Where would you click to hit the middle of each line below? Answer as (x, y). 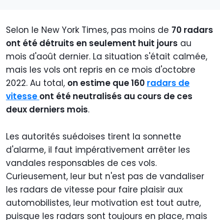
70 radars (192, 30)
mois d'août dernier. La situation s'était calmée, (107, 57)
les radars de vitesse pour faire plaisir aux (94, 190)
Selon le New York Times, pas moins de (89, 30)
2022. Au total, (37, 83)
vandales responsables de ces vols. (81, 163)
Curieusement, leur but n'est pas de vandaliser (105, 177)
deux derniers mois (47, 110)
